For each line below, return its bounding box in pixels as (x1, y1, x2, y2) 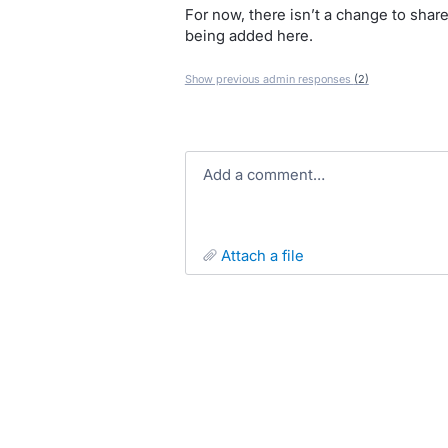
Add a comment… (212, 165, 325, 184)
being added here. (184, 26, 313, 45)
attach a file (230, 246, 304, 265)
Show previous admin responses (184, 72, 354, 86)
